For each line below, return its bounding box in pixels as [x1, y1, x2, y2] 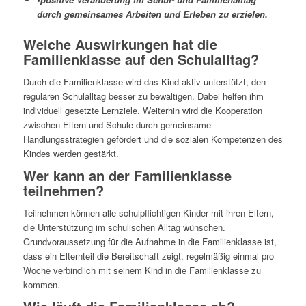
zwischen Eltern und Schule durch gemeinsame [23, 117, 211, 131]
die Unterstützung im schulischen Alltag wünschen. [23, 221, 225, 234]
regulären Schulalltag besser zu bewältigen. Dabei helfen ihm [23, 89, 264, 102]
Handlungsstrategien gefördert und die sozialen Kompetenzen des [23, 132, 283, 145]
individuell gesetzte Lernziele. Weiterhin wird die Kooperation [23, 103, 262, 117]
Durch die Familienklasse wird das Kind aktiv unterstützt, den [23, 74, 266, 88]
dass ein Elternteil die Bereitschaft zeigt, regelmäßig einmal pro [23, 249, 274, 263]
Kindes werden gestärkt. [23, 146, 119, 160]
